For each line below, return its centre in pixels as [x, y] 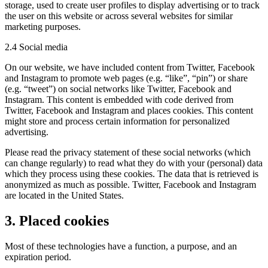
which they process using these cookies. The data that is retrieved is [132, 173]
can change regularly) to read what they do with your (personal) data [134, 163]
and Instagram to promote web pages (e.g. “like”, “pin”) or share [126, 78]
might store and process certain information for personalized [117, 121]
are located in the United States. [64, 195]
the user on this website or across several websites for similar [119, 16]
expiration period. [38, 257]
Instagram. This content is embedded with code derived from [119, 99]
